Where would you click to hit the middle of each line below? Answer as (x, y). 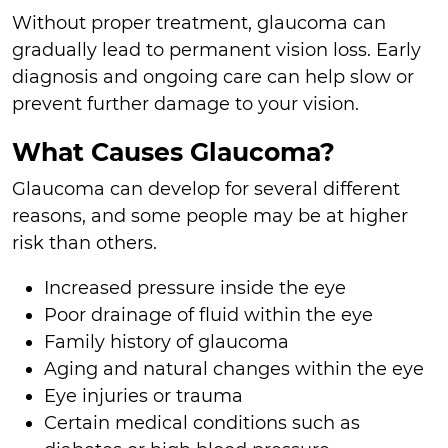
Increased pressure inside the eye (195, 288)
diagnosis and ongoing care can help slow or (213, 76)
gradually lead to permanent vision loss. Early (216, 49)
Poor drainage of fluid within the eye (208, 315)
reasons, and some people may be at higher (210, 216)
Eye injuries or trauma (143, 396)
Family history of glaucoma (166, 342)
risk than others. (84, 243)
